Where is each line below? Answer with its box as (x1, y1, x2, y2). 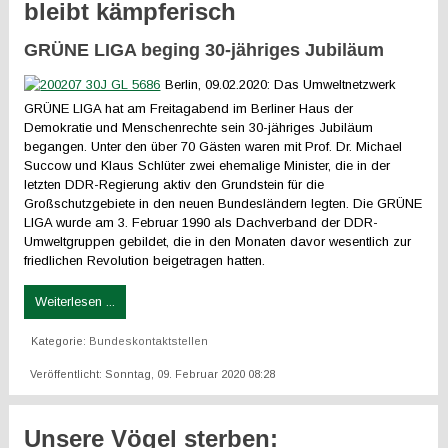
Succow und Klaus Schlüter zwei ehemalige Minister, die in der (24, 158, 391, 173)
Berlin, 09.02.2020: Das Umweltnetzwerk (165, 77, 397, 92)
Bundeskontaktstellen (89, 335, 209, 347)
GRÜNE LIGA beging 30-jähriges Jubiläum (24, 40, 385, 60)
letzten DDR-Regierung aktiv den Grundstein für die (24, 177, 325, 192)
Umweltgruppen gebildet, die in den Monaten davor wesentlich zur (24, 234, 412, 249)
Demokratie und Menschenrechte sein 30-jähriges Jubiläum (24, 120, 374, 135)
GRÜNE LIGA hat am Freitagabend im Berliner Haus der (24, 101, 354, 116)
